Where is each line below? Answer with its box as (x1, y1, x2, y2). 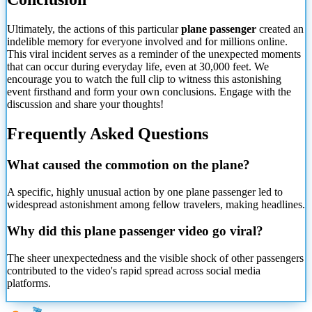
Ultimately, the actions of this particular (7, 23, 181, 36)
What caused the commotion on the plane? (7, 157, 250, 172)
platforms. (7, 277, 51, 290)
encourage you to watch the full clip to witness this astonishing (7, 73, 281, 86)
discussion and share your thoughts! (7, 98, 164, 111)
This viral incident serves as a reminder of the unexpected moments (7, 48, 301, 61)
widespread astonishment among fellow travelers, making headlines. (7, 198, 305, 210)
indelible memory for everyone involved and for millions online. (7, 36, 288, 48)
